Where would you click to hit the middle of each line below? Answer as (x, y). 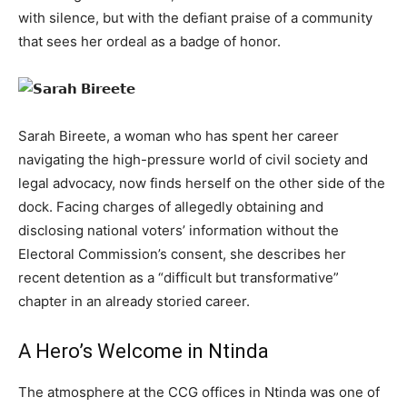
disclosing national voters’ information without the (179, 230)
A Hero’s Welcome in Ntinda (144, 351)
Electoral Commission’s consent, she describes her (182, 253)
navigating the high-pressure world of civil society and (193, 159)
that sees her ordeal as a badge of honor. (149, 41)
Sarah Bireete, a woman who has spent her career (179, 135)
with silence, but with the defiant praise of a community (195, 17)
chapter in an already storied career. (134, 301)
